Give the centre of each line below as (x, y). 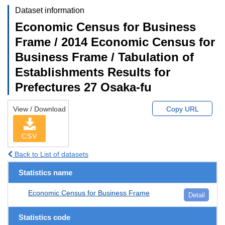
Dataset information (50, 10)
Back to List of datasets (50, 154)
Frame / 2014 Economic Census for (115, 42)
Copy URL (182, 109)
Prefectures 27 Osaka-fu (83, 87)
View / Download (39, 109)
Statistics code (44, 217)
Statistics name (45, 172)
